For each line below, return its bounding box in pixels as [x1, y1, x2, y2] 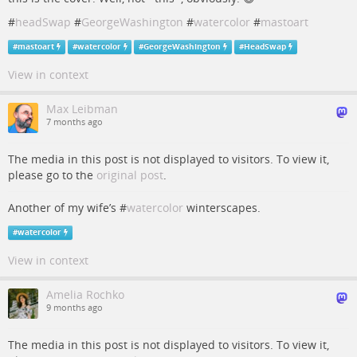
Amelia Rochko [46, 287, 124, 302]
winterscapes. [183, 200, 261, 215]
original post [96, 167, 163, 182]
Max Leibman [46, 101, 118, 116]
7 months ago [46, 116, 103, 127]
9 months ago [46, 302, 103, 313]
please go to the [8, 167, 96, 182]
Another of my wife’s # [8, 200, 127, 215]
